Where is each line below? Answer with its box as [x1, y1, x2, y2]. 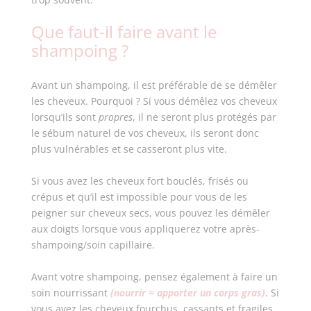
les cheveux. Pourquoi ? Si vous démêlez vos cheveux [31, 94, 277, 108]
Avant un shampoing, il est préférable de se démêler [31, 78, 277, 92]
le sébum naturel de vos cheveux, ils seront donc [31, 126, 259, 140]
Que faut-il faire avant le [31, 20, 217, 43]
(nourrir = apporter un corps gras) [110, 286, 265, 299]
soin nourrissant [31, 286, 110, 299]
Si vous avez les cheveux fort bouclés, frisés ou [31, 174, 249, 187]
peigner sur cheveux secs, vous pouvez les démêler [31, 206, 270, 219]
